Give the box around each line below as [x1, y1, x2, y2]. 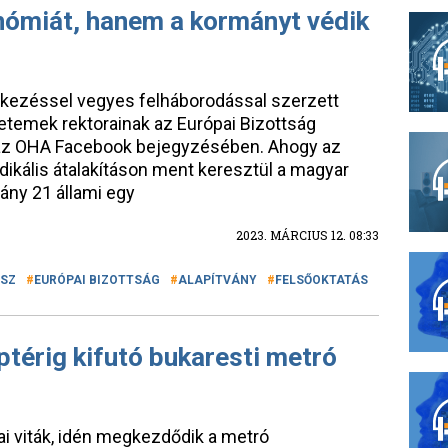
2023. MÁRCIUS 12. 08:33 [236, 227, 379, 243]
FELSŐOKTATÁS [275, 273, 368, 287]
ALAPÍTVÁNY [178, 273, 257, 287]
